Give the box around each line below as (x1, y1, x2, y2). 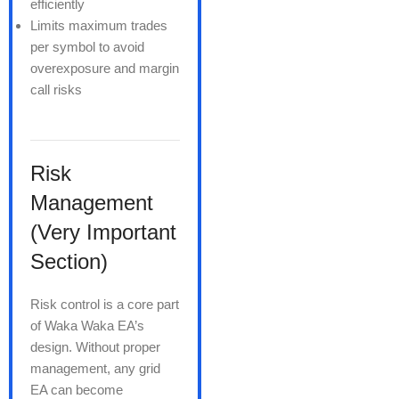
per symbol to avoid (30, 38, 144, 54)
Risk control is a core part (30, 296, 179, 312)
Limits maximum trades (30, 17, 167, 33)
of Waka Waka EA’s (30, 317, 144, 333)
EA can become (30, 381, 123, 397)
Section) (30, 248, 108, 273)
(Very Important (30, 219, 176, 244)
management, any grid (30, 360, 160, 376)
